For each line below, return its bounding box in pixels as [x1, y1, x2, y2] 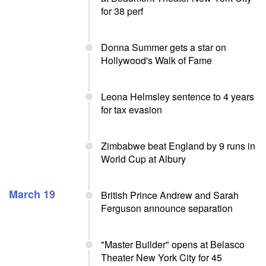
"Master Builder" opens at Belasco [101, 237, 245, 251]
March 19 [9, 186, 55, 202]
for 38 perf [101, 4, 143, 18]
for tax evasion [101, 103, 162, 116]
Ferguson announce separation [101, 201, 233, 215]
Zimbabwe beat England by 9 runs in [101, 139, 255, 153]
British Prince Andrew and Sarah [101, 188, 239, 202]
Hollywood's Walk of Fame [101, 53, 212, 67]
